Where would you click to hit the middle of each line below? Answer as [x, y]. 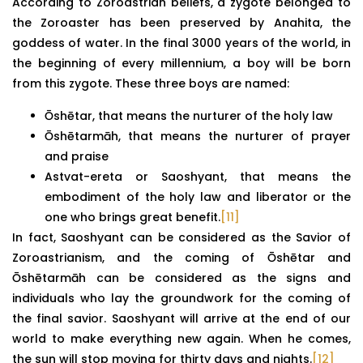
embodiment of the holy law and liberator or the [198, 196]
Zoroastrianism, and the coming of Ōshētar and [181, 257]
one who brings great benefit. [132, 217]
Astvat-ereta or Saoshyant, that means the [198, 176]
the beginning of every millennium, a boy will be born [181, 64]
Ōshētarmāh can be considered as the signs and [181, 278]
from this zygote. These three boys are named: [151, 84]
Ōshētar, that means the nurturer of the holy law [189, 115]
